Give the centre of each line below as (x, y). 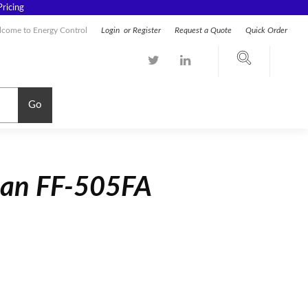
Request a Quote (203, 30)
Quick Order (266, 30)
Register (147, 30)
